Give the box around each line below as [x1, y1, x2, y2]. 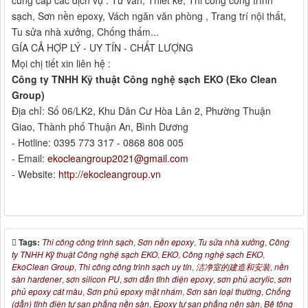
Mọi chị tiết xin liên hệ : [12, 56, 111, 71]
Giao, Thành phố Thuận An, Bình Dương [12, 120, 188, 134]
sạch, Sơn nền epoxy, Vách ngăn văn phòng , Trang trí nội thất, [12, 9, 286, 23]
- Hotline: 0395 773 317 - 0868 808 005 [12, 135, 184, 150]
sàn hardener [12, 273, 62, 285]
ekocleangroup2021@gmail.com [47, 151, 188, 166]
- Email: [12, 151, 47, 166]
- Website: [12, 167, 58, 181]
